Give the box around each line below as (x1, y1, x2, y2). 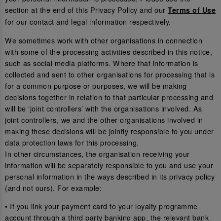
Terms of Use (168, 5, 216, 15)
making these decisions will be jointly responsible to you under (5, 125, 214, 136)
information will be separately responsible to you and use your (5, 159, 213, 170)
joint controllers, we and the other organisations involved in (5, 114, 203, 125)
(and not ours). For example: (5, 182, 102, 193)
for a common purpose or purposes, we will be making (5, 80, 187, 91)
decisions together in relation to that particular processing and (5, 91, 213, 102)
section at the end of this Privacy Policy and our (5, 4, 168, 15)
